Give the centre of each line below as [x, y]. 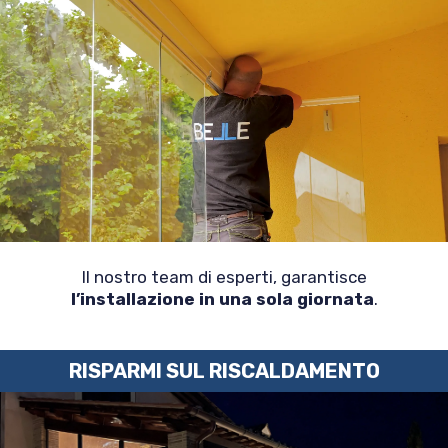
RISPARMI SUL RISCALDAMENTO [224, 370]
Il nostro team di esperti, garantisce [224, 276]
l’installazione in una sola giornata [222, 298]
